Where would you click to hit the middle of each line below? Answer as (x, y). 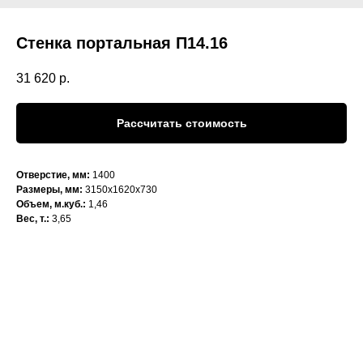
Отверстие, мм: (54, 175)
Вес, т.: (34, 219)
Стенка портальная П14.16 (122, 43)
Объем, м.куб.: (52, 205)
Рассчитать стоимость (181, 124)
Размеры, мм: (49, 190)
